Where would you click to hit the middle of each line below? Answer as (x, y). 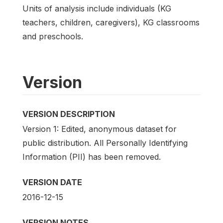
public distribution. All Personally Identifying (105, 143)
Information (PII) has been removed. (92, 157)
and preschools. (53, 36)
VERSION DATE (52, 182)
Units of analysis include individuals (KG (97, 8)
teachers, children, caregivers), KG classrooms (111, 22)
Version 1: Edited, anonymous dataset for (100, 129)
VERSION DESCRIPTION (69, 114)
